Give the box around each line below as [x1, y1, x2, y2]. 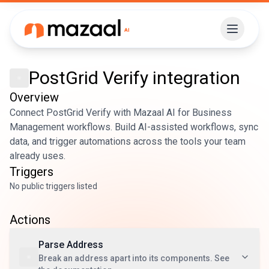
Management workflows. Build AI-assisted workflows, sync [10, 121, 258, 133]
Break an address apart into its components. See [38, 253, 229, 263]
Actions [10, 213, 50, 227]
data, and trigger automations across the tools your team [10, 136, 246, 147]
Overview [10, 90, 59, 104]
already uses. [10, 150, 65, 162]
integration [153, 67, 240, 88]
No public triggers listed [10, 181, 97, 191]
